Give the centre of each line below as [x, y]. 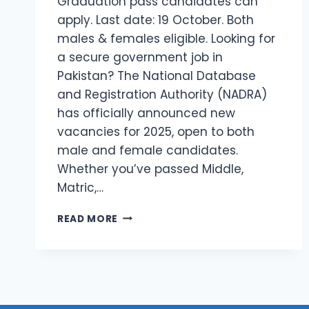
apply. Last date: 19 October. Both [156, 20]
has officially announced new [146, 113]
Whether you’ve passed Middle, [150, 169]
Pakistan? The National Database [157, 76]
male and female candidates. [148, 150]
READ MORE [88, 219]
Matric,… [80, 187]
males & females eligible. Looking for [166, 38]
